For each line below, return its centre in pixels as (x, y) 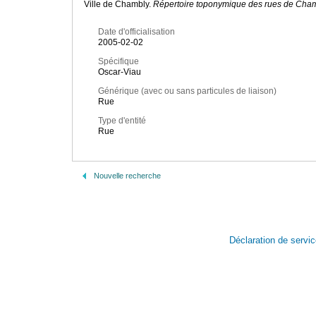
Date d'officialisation (136, 32)
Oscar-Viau (120, 72)
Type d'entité (122, 121)
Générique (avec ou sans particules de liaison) (187, 91)
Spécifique (119, 62)
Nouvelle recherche (127, 176)
